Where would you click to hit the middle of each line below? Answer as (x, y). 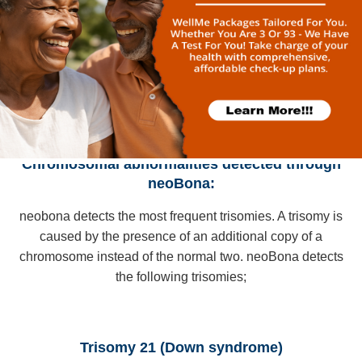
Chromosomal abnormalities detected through (181, 164)
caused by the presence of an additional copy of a (181, 237)
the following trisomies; (181, 277)
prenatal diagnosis (181, 25)
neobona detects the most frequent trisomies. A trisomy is (181, 217)
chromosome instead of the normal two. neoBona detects (181, 257)
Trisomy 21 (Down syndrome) (181, 347)
